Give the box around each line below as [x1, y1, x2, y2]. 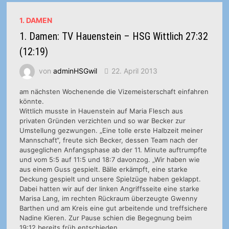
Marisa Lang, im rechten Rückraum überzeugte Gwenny [19, 194, 197, 202]
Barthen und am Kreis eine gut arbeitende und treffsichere [19, 203, 208, 212]
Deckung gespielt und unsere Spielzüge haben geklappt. [19, 174, 201, 183]
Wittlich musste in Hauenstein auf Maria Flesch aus [19, 106, 183, 115]
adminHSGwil [53, 66, 97, 75]
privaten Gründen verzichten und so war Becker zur [19, 116, 186, 125]
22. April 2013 [111, 66, 157, 75]
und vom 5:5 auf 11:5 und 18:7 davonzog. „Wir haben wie [19, 155, 200, 164]
